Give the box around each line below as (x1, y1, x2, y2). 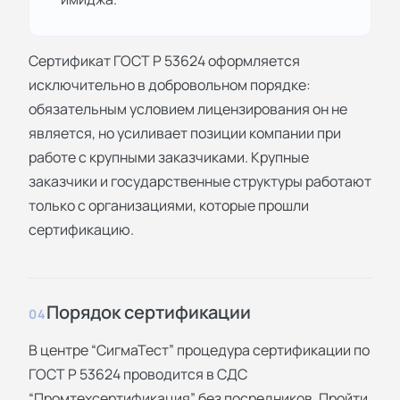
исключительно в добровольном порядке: (29, 74, 311, 95)
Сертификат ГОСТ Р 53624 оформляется (29, 50, 300, 71)
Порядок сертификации (46, 299, 251, 324)
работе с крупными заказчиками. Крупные (29, 146, 309, 167)
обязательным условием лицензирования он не (29, 98, 347, 119)
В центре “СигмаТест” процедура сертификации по (29, 339, 370, 360)
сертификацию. (29, 219, 134, 239)
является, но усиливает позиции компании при (29, 122, 341, 143)
